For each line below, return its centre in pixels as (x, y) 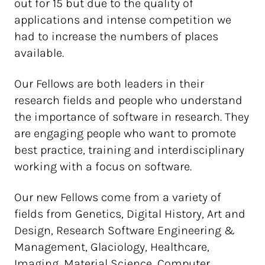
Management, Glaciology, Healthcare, (112, 247)
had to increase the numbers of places (116, 36)
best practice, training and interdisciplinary (129, 150)
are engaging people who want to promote (125, 133)
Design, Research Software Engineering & (125, 230)
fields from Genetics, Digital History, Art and (130, 214)
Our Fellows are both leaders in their (109, 84)
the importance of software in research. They (132, 117)
